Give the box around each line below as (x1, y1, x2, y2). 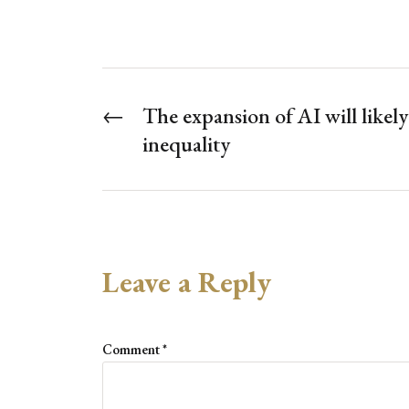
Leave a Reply (102, 263, 271, 302)
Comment (102, 341, 163, 359)
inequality (142, 130, 230, 159)
